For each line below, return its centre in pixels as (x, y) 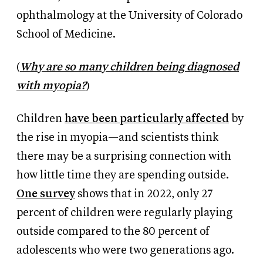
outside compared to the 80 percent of (113, 232)
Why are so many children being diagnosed (129, 68)
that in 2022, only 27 (161, 194)
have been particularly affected (147, 119)
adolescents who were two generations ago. (125, 251)
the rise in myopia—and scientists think (118, 138)
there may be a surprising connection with (124, 157)
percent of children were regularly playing (124, 213)
